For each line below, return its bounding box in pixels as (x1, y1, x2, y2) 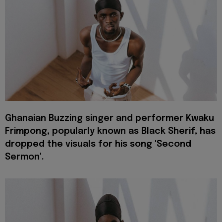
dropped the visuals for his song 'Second (5, 140, 191, 149)
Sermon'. (5, 153, 44, 162)
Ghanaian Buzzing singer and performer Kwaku (5, 114, 214, 123)
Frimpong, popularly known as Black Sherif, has (5, 127, 216, 136)
